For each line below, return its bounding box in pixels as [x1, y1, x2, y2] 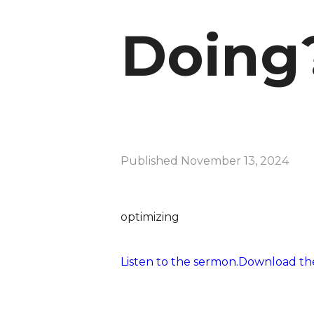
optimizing [121, 210, 179, 224]
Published [121, 153, 181, 168]
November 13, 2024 [181, 153, 289, 168]
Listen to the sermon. [121, 254, 238, 268]
